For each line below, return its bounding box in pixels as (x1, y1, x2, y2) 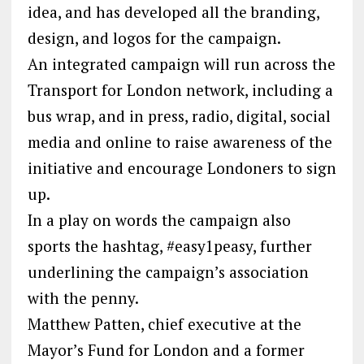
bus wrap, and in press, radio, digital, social (27, 105, 331, 126)
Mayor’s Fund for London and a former (27, 339, 305, 360)
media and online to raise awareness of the (27, 131, 332, 152)
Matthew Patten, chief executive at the (27, 313, 301, 334)
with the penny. (27, 287, 139, 308)
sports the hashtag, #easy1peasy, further (27, 235, 312, 256)
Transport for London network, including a (27, 79, 333, 100)
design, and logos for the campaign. (27, 27, 281, 48)
